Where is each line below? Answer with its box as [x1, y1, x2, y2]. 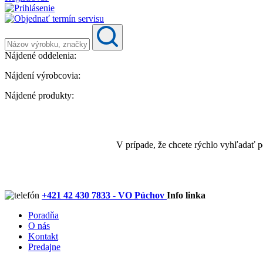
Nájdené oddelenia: [5, 50, 76, 60]
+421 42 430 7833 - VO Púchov [42, 190, 167, 201]
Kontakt [28, 231, 58, 242]
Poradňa [28, 210, 59, 221]
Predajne [28, 242, 60, 252]
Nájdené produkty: [5, 90, 74, 100]
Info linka [167, 190, 205, 201]
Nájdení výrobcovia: [5, 70, 80, 80]
